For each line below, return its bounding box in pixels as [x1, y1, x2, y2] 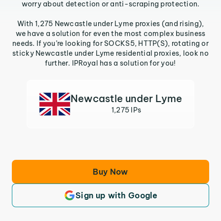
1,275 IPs [111, 106, 142, 114]
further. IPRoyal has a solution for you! [45, 59, 176, 68]
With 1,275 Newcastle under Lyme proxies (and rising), [17, 19, 204, 28]
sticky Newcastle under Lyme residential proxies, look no [12, 49, 209, 58]
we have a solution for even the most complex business [15, 29, 206, 38]
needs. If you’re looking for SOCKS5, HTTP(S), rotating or [12, 39, 209, 48]
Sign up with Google [75, 190, 158, 200]
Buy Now [93, 167, 128, 177]
